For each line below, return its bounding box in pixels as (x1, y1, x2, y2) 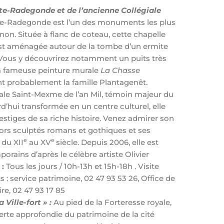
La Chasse (100, 65, 140, 75)
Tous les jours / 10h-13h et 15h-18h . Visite (6, 161, 159, 171)
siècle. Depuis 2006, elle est (56, 137, 159, 147)
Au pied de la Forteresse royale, (51, 197, 172, 207)
